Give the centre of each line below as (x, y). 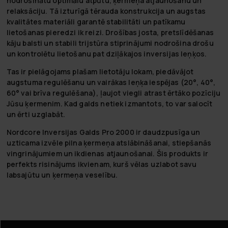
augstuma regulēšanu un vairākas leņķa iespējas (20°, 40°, (111, 82)
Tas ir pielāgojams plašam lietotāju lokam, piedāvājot (100, 71)
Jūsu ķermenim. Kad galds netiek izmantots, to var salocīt (109, 103)
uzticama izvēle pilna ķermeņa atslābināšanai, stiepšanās (109, 142)
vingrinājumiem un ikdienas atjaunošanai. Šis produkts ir (107, 153)
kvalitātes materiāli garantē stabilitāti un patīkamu (96, 21)
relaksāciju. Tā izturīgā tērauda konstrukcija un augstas (106, 11)
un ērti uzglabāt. (36, 114)
